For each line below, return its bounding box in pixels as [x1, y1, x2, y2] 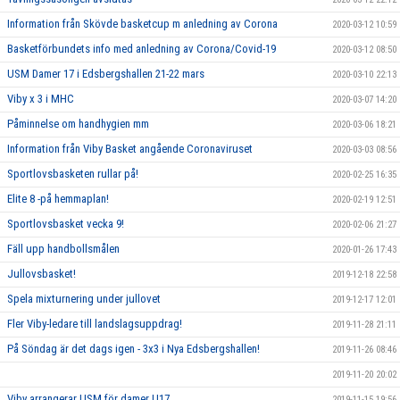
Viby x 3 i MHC [7, 91, 74, 105]
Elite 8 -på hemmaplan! [7, 191, 109, 205]
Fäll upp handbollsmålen [7, 241, 120, 255]
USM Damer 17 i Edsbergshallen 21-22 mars [7, 66, 204, 80]
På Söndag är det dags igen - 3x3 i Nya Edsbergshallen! [7, 341, 260, 355]
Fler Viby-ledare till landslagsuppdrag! [7, 316, 182, 330]
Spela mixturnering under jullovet [7, 291, 161, 305]
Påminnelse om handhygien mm [7, 116, 149, 130]
